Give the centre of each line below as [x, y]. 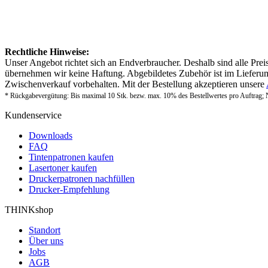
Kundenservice [33, 115]
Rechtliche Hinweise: [47, 51]
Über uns [46, 240]
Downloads [51, 135]
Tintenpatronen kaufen [71, 157]
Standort [45, 230]
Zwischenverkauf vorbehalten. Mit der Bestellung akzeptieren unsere [135, 84]
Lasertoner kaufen [63, 167]
